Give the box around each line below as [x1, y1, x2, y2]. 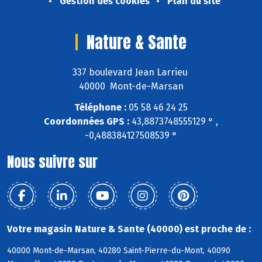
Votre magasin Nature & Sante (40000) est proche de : [7, 223, 251, 235]
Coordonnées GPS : [44, 116, 129, 127]
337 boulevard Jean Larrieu [72, 66, 190, 78]
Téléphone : [74, 102, 126, 113]
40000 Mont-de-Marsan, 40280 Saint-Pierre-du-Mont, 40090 [7, 246, 230, 256]
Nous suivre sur [7, 151, 98, 173]
